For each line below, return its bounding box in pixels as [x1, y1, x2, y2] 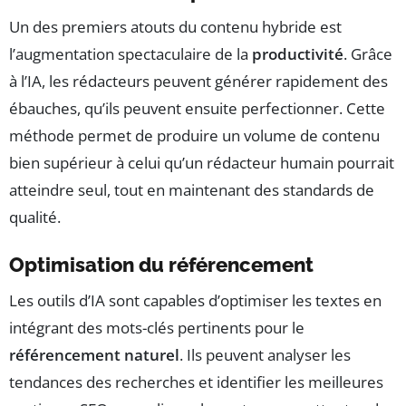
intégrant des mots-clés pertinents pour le [9, 316, 304, 338]
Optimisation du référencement [9, 252, 314, 276]
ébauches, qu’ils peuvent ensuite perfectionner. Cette [9, 97, 385, 119]
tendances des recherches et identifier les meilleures [9, 371, 383, 392]
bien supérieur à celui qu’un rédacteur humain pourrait [9, 151, 394, 173]
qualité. [9, 206, 61, 227]
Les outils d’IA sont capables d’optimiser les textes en [9, 289, 382, 311]
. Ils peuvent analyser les [179, 343, 351, 365]
